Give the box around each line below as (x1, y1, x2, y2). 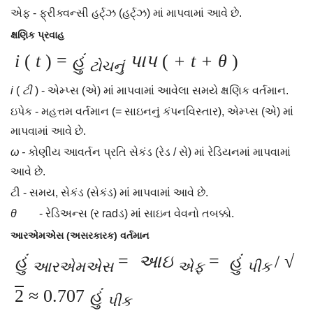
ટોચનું (89, 58, 124, 75)
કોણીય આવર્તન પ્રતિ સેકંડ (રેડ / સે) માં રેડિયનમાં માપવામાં (25, 146, 291, 159)
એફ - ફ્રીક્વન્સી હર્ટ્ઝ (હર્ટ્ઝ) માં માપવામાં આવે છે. (10, 7, 242, 20)
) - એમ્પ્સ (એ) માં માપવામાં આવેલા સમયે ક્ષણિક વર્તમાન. (32, 85, 289, 97)
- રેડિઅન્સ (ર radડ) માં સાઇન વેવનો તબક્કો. (17, 208, 234, 220)
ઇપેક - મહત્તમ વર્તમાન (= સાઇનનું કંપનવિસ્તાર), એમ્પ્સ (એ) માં (10, 105, 293, 118)
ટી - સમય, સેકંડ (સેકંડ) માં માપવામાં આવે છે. (10, 187, 208, 199)
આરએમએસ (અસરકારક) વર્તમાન (10, 230, 149, 242)
